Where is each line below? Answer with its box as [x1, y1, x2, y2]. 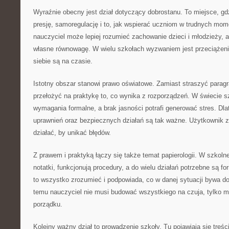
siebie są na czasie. [33, 57, 93, 65]
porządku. [33, 200, 62, 208]
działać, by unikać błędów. [33, 129, 111, 136]
